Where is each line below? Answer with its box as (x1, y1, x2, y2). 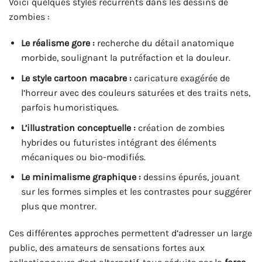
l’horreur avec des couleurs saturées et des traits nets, (20, 87, 250, 99)
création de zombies (135, 122, 225, 133)
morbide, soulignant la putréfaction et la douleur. (20, 52, 230, 64)
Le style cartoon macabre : (20, 73, 132, 84)
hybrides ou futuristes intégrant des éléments (20, 136, 216, 148)
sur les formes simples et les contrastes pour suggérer (20, 186, 251, 198)
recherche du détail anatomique (94, 37, 234, 49)
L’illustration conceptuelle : (20, 122, 136, 133)
